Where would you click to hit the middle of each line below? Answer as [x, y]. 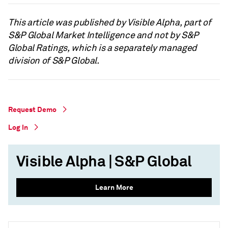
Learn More [114, 187]
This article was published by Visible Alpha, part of [110, 22]
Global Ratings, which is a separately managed [103, 48]
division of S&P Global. [54, 60]
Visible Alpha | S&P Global [104, 161]
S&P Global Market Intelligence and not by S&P [103, 35]
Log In [18, 127]
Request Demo [32, 109]
